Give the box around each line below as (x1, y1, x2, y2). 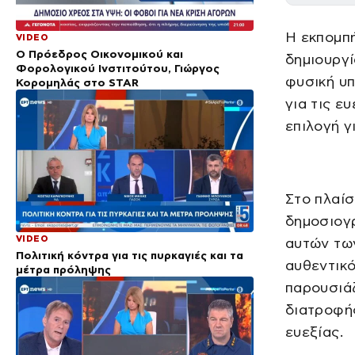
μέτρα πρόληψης (16, 262, 111, 276)
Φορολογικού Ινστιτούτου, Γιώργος (16, 61, 219, 74)
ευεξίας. (285, 323, 343, 340)
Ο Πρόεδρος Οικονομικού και (16, 47, 183, 60)
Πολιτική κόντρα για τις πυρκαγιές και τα (16, 248, 243, 261)
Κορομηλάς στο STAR (16, 75, 139, 89)
